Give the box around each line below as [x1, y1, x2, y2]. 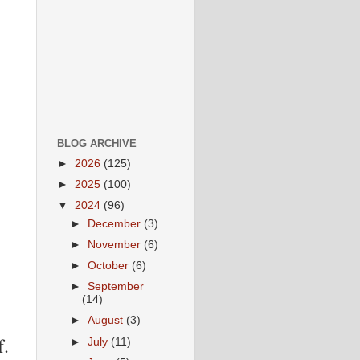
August [88, 314, 127, 327]
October [88, 260, 133, 272]
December [88, 217, 145, 230]
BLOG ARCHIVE [57, 137, 137, 150]
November [88, 239, 145, 252]
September [88, 280, 145, 293]
